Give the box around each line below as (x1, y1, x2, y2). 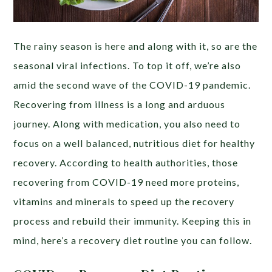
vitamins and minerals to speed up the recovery (13, 195, 235, 208)
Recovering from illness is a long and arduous (13, 98, 226, 110)
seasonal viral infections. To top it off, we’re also (13, 59, 242, 72)
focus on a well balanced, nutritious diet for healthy (13, 137, 256, 149)
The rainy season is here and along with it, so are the (13, 40, 258, 52)
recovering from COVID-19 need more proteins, (13, 176, 240, 188)
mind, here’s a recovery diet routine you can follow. (13, 234, 253, 246)
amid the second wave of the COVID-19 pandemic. (13, 79, 251, 91)
